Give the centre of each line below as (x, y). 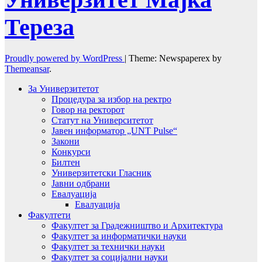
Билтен (66, 162)
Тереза (39, 27)
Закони (65, 141)
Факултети (49, 215)
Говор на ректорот (88, 109)
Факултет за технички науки (108, 246)
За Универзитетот (63, 88)
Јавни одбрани (81, 183)
